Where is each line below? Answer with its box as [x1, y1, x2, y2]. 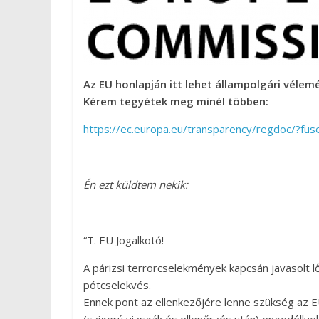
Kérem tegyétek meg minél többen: [83, 94, 268, 108]
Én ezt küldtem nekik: [83, 177, 188, 192]
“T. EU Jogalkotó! [83, 233, 164, 247]
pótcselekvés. [83, 278, 151, 292]
